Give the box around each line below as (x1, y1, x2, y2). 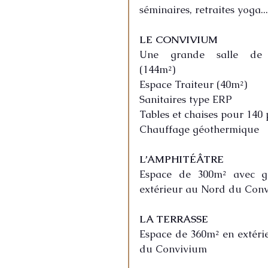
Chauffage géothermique (139, 123, 259, 136)
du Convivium (139, 242, 207, 255)
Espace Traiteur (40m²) (139, 78, 247, 91)
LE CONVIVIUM (139, 33, 218, 46)
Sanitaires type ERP (139, 93, 232, 106)
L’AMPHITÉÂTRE (139, 153, 224, 166)
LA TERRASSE (139, 212, 208, 226)
